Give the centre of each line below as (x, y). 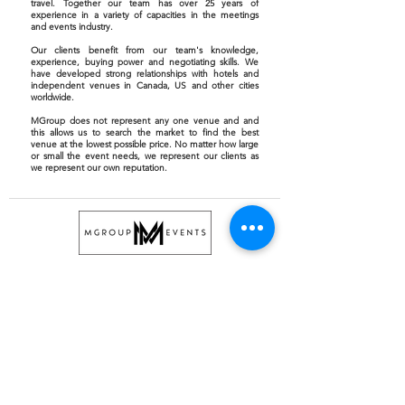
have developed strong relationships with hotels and (145, 74)
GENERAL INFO (146, 283)
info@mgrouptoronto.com (146, 297)
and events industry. (72, 27)
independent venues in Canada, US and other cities (145, 85)
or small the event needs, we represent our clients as (145, 156)
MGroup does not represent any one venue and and (145, 121)
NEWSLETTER (57, 380)
